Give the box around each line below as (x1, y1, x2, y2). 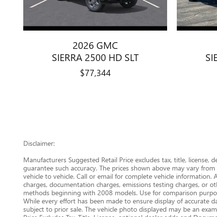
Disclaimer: (23, 139, 55, 148)
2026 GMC (73, 38, 118, 52)
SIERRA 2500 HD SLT (52, 50, 139, 64)
